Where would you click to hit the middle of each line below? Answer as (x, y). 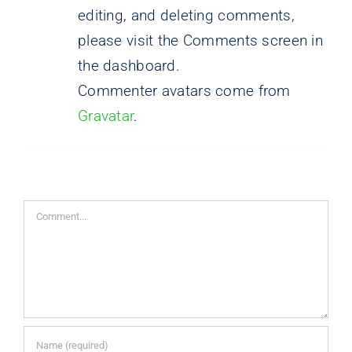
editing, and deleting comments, (186, 15)
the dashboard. (128, 65)
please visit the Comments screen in (200, 40)
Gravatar (106, 115)
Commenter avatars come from (184, 90)
